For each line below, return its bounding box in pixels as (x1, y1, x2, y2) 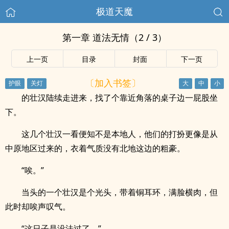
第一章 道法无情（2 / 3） (62, 31, 167, 43)
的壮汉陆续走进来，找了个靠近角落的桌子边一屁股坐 (21, 92, 218, 103)
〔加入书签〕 (85, 76, 141, 89)
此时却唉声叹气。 (5, 201, 71, 212)
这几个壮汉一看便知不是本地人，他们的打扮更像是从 (21, 128, 218, 140)
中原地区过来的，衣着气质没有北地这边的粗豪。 (5, 143, 185, 154)
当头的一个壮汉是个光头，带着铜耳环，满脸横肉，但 (21, 187, 218, 198)
